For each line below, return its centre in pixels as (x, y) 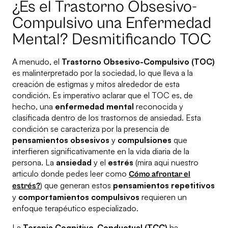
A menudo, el (37, 62)
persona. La (34, 163)
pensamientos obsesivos (61, 140)
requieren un (163, 197)
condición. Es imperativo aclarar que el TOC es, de (103, 95)
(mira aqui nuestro (166, 163)
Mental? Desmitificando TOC (112, 40)
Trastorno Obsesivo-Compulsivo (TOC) (138, 62)
